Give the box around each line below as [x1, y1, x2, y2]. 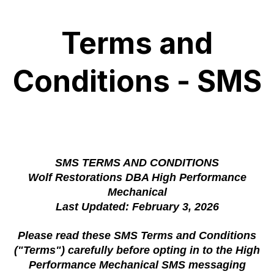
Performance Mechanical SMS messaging [28, 259, 246, 271]
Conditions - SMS [12, 63, 262, 99]
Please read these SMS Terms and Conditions [18, 229, 256, 242]
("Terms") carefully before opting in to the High [14, 244, 260, 256]
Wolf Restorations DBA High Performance [28, 171, 246, 183]
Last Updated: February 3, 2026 [55, 201, 219, 213]
